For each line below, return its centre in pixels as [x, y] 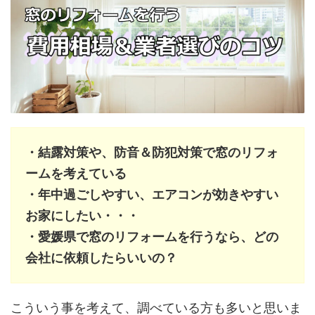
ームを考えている [76, 173]
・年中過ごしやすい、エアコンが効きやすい [152, 194]
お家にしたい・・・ [82, 215]
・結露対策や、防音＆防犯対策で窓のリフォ [152, 152]
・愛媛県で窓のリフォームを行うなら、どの [152, 236]
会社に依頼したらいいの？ [101, 257]
